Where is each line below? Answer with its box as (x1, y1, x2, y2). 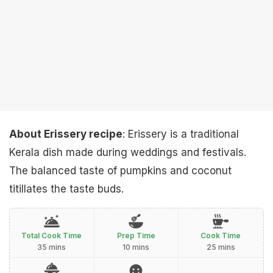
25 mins (206, 243, 235, 252)
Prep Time (116, 231, 155, 240)
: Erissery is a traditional (122, 128, 239, 140)
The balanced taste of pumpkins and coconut (9, 165, 232, 177)
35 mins (37, 243, 66, 252)
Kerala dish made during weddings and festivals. (9, 146, 246, 158)
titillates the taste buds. (9, 183, 124, 195)
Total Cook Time (21, 231, 82, 240)
